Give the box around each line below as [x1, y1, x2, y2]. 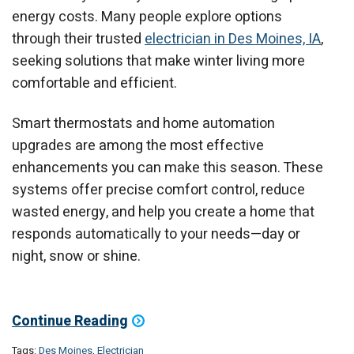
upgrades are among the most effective [12, 135, 264, 157]
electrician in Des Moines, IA [145, 28, 321, 50]
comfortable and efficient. [12, 72, 177, 94]
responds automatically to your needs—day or [12, 224, 300, 246]
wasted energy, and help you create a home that [12, 201, 314, 224]
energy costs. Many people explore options [12, 6, 282, 28]
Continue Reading [12, 311, 128, 333]
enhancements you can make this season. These [12, 157, 323, 179]
